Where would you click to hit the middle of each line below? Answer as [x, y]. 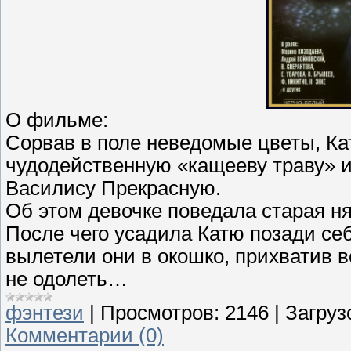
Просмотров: [160, 313]
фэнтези [45, 313]
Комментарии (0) [85, 336]
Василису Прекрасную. [113, 188]
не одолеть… [67, 279]
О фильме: [57, 120]
